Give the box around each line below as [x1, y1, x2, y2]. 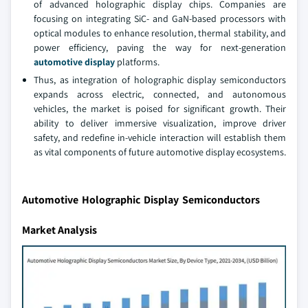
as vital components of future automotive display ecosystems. [34, 146, 286, 158]
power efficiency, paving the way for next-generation [34, 41, 286, 54]
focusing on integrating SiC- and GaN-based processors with [34, 12, 286, 25]
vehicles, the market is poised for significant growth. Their [34, 102, 286, 115]
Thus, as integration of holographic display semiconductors [34, 74, 286, 86]
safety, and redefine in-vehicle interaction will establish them [34, 131, 286, 144]
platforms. [115, 56, 159, 68]
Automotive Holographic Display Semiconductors [22, 192, 260, 207]
